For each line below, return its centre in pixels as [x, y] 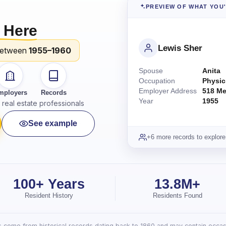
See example [53, 123]
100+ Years [49, 184]
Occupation [157, 81]
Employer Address [167, 91]
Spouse [151, 71]
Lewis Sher [180, 48]
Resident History [49, 195]
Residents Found [177, 195]
